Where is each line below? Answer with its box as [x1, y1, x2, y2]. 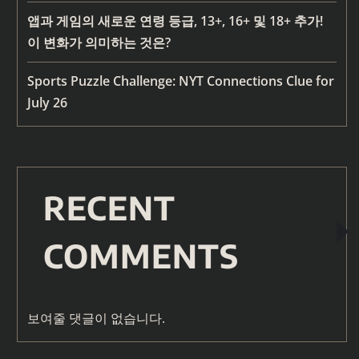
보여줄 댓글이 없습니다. [27, 309, 165, 328]
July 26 [27, 94, 67, 112]
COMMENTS [43, 236, 239, 276]
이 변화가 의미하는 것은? [27, 34, 171, 52]
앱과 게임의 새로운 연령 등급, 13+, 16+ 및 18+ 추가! [27, 12, 323, 30]
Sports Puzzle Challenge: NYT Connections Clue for [27, 72, 334, 91]
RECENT [43, 188, 175, 228]
